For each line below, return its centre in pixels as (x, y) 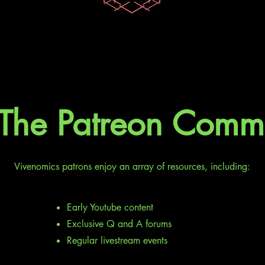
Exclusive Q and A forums (119, 224)
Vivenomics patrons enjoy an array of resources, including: (132, 167)
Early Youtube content (110, 207)
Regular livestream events (117, 240)
